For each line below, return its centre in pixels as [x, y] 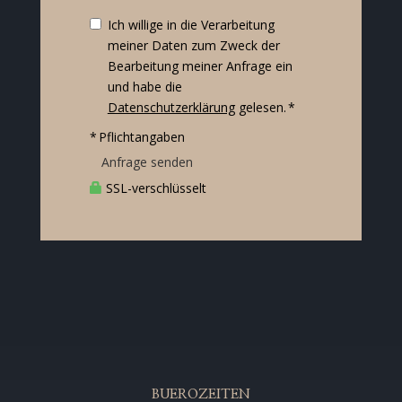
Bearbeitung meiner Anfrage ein [200, 66]
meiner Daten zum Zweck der [193, 46]
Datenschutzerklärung [171, 108]
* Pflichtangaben [137, 137]
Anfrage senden [147, 162]
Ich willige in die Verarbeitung [191, 25]
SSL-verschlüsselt [154, 188]
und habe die [144, 87]
